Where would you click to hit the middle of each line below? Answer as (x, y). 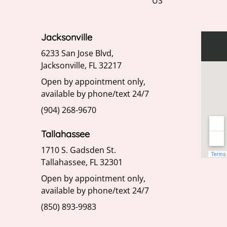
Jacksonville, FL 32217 (81, 66)
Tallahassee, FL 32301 (82, 162)
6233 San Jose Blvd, (77, 53)
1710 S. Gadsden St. (78, 150)
